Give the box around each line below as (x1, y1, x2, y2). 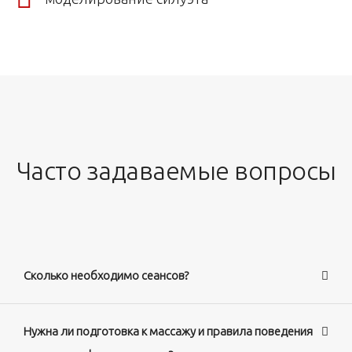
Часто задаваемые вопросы (16, 156, 336, 185)
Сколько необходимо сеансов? (24, 268, 189, 282)
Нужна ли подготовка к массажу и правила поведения (24, 324, 313, 338)
